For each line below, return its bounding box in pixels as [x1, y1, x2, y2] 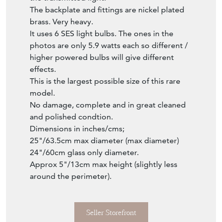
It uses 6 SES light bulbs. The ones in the [30, 28, 173, 38]
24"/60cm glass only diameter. [30, 147, 139, 157]
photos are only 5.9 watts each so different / [30, 40, 188, 50]
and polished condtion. [30, 111, 113, 121]
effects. [30, 64, 56, 74]
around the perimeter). [30, 171, 111, 181]
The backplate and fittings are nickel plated [30, 4, 184, 14]
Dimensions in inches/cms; [30, 123, 124, 133]
